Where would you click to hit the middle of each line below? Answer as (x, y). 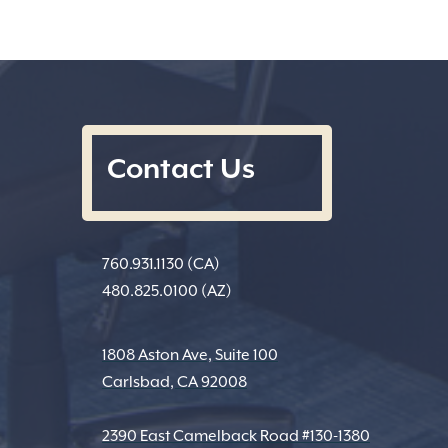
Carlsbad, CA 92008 (174, 381)
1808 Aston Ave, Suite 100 (190, 354)
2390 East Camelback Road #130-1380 (236, 435)
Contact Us (181, 167)
